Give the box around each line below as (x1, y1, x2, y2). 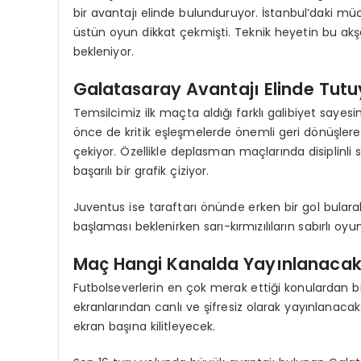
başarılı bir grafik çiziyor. (73, 163, 210, 180)
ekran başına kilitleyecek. (73, 318, 216, 335)
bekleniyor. (73, 44, 135, 60)
